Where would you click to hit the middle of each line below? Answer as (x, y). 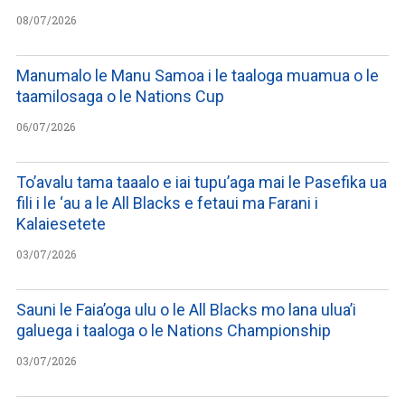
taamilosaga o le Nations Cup (120, 96)
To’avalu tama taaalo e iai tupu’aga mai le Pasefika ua (202, 182)
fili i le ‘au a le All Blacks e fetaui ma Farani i (167, 202)
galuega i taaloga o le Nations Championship (174, 330)
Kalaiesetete (61, 223)
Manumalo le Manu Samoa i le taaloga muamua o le (198, 75)
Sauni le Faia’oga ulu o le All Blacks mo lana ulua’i (186, 309)
